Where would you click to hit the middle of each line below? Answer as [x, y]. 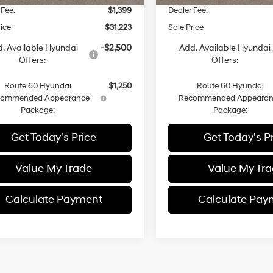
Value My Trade [54, 168]
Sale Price [186, 27]
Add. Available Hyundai [225, 48]
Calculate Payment [54, 199]
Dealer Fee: [188, 10]
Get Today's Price [54, 137]
